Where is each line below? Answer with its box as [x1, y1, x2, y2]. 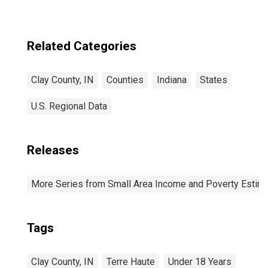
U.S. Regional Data [31, 100, 107, 112]
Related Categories [27, 39, 136, 53]
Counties [106, 74, 144, 86]
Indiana [157, 74, 187, 86]
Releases [27, 143, 79, 157]
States [200, 74, 227, 86]
